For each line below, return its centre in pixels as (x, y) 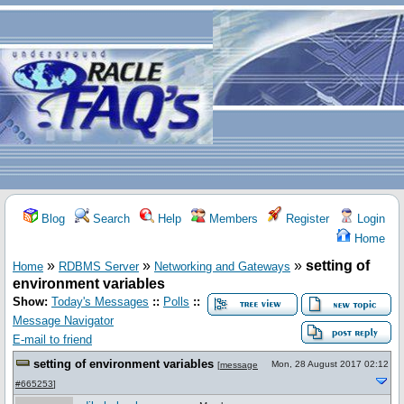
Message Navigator (63, 321)
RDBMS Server (99, 266)
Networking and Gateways (222, 266)
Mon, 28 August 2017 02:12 (330, 364)
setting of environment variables (124, 364)
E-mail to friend (52, 340)
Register (306, 219)
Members (232, 219)
